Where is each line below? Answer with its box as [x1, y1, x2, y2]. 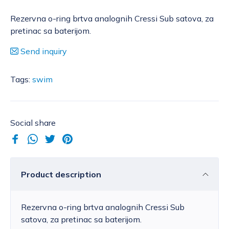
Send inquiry [20, 46, 67, 57]
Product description [21, 169, 101, 180]
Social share [10, 118, 56, 128]
